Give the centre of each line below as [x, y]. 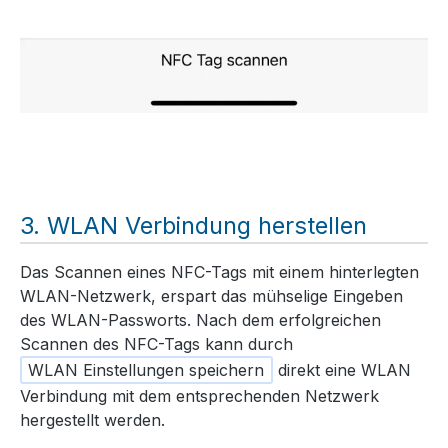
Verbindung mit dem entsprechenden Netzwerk [199, 396]
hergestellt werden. [92, 420]
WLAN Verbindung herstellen [207, 225]
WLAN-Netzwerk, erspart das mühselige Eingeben [211, 296]
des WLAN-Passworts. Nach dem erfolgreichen [200, 320]
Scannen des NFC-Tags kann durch [156, 344]
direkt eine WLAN [341, 370]
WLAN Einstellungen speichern [146, 370]
